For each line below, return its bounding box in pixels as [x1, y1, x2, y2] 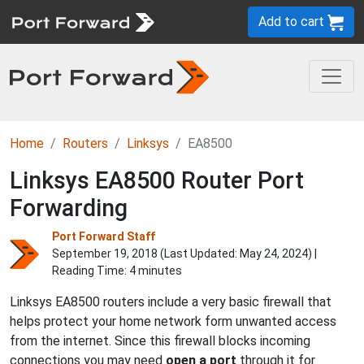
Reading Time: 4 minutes [52, 264, 182, 277]
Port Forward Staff [52, 230, 155, 243]
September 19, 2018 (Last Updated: [52, 247, 240, 260]
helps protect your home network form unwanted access [10, 314, 336, 329]
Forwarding [10, 194, 128, 222]
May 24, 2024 [240, 247, 308, 260]
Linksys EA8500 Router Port [10, 167, 304, 194]
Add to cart [258, 14, 327, 29]
